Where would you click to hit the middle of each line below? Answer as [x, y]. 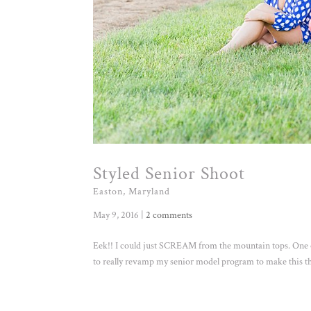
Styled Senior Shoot [169, 173]
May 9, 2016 [116, 215]
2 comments [169, 215]
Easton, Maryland [132, 191]
